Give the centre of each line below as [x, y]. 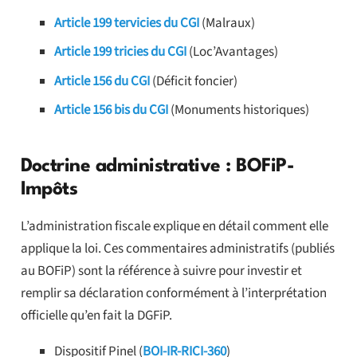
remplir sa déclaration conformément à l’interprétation [173, 293]
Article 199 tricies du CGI [120, 52]
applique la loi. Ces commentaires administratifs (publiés [177, 248]
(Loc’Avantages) [232, 52]
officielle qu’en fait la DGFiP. [96, 315]
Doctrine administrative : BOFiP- [157, 166]
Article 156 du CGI [102, 81]
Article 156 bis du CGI [111, 110]
